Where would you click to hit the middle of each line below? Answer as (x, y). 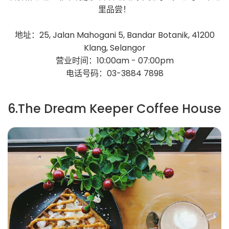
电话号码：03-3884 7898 (114, 73)
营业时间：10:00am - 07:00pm (114, 60)
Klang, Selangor (114, 48)
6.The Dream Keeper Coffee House (114, 108)
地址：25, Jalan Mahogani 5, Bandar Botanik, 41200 (114, 35)
